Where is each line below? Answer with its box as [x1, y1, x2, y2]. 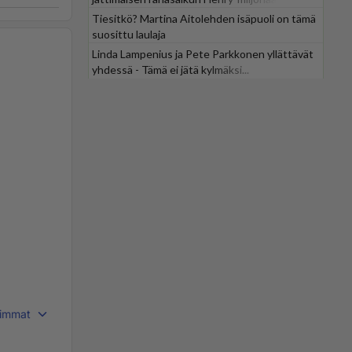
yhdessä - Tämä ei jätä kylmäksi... [92, 63, 249, 76]
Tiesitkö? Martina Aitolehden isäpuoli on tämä [92, 12, 316, 25]
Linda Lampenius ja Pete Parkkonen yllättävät [92, 47, 313, 60]
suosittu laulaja [92, 27, 166, 41]
